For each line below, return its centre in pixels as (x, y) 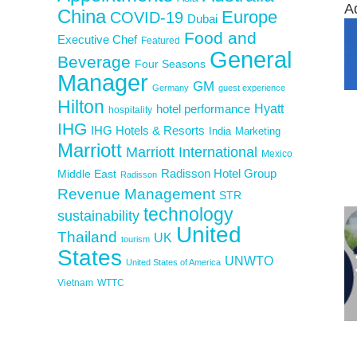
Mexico (277, 153)
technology (188, 214)
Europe (249, 17)
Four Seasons (170, 63)
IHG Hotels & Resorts (148, 130)
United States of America (173, 262)
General (251, 59)
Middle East (87, 173)
